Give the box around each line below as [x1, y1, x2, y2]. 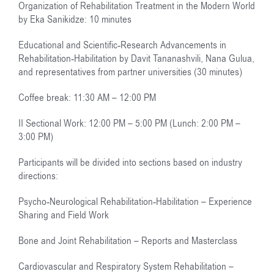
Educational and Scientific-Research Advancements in [18, 38, 226, 52]
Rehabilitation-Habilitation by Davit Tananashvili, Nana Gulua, [18, 51, 254, 65]
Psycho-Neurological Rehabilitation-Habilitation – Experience [18, 194, 252, 209]
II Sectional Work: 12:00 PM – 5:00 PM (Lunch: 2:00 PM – [18, 116, 240, 130]
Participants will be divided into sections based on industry [18, 155, 242, 169]
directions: [18, 169, 58, 183]
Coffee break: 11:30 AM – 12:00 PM [18, 91, 156, 105]
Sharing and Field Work [18, 208, 109, 222]
